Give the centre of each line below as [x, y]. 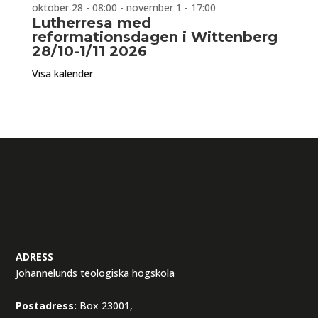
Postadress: [46, 305]
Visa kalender [62, 73]
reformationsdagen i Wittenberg [154, 37]
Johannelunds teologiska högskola [95, 273]
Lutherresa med [91, 22]
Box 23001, [105, 305]
